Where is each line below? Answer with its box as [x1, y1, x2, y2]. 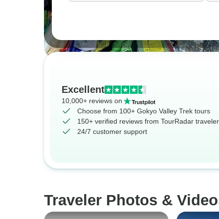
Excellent [62, 84, 105, 95]
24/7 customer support [77, 128, 147, 135]
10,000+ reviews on [62, 97, 122, 105]
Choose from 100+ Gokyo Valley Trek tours [77, 107, 210, 115]
